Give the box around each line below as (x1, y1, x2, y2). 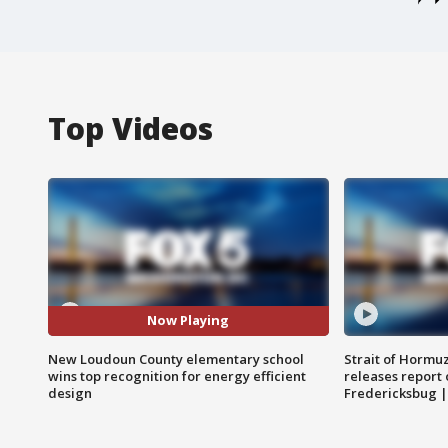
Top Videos (48, 107, 213, 149)
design (48, 383, 92, 402)
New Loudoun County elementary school (48, 349, 304, 368)
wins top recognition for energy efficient (48, 366, 306, 385)
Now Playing (147, 311, 230, 330)
